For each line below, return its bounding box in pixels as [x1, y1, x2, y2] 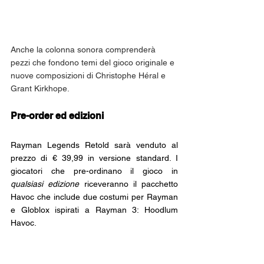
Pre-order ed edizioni [11, 110, 104, 121]
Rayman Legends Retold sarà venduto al [11, 140, 178, 150]
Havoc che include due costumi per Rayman [11, 192, 178, 202]
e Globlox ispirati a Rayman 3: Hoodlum [11, 204, 178, 214]
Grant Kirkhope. [11, 83, 70, 93]
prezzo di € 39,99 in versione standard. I [11, 153, 178, 163]
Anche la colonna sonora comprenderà [11, 44, 158, 54]
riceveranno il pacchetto [84, 179, 178, 189]
